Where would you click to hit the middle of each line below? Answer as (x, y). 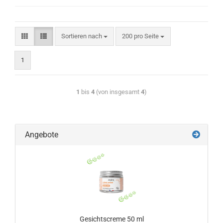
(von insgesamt (118, 92)
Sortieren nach (82, 36)
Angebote (41, 135)
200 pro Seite (141, 36)
